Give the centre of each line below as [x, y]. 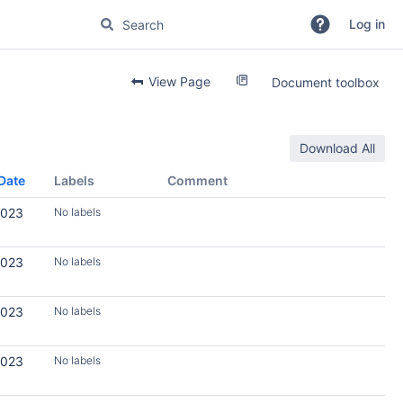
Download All [337, 148]
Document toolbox [326, 82]
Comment [197, 180]
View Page [178, 81]
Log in [367, 24]
